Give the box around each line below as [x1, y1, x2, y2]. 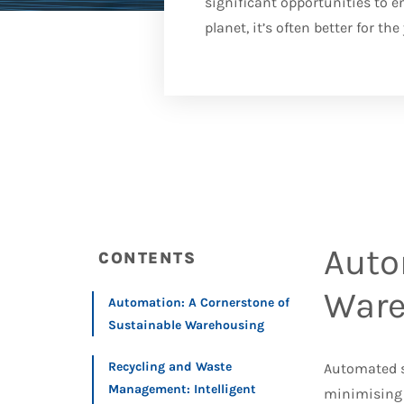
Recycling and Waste [108, 359, 232, 374]
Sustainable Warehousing [108, 317, 264, 333]
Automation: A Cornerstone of [108, 295, 289, 310]
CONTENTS [98, 248, 196, 268]
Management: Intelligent [108, 381, 256, 397]
